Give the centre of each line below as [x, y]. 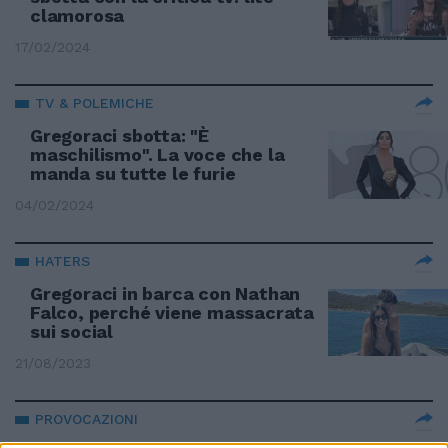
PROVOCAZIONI [86, 419]
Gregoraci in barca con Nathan [165, 293]
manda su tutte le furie [133, 173]
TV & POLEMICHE [94, 103]
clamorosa [77, 15]
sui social [72, 331]
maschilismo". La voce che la [157, 154]
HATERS [62, 261]
